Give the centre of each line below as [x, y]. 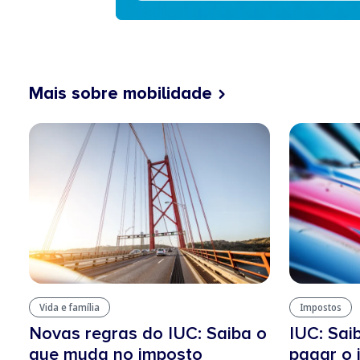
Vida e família [70, 307]
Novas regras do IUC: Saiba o [148, 334]
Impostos [321, 307]
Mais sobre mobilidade [121, 94]
